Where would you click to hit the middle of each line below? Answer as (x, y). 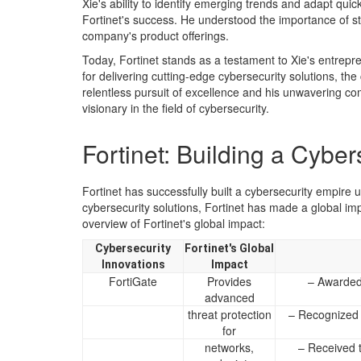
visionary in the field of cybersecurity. (176, 108)
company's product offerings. (156, 35)
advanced (229, 297)
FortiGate (133, 281)
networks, (229, 347)
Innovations (133, 264)
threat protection (229, 314)
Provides (229, 281)
